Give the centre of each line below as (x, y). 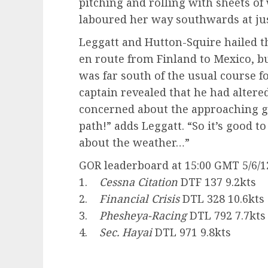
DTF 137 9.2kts (217, 182)
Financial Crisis (139, 199)
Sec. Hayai (126, 232)
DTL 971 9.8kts (191, 232)
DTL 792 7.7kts (226, 216)
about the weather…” (134, 143)
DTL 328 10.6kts (222, 199)
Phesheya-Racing (143, 216)
